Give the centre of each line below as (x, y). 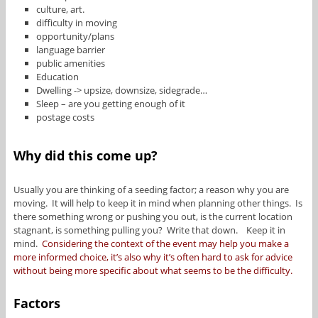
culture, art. (61, 10)
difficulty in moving (77, 23)
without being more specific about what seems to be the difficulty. (153, 270)
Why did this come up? (85, 156)
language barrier (71, 50)
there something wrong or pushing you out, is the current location (153, 216)
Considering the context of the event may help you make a (165, 243)
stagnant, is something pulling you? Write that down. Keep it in (149, 230)
